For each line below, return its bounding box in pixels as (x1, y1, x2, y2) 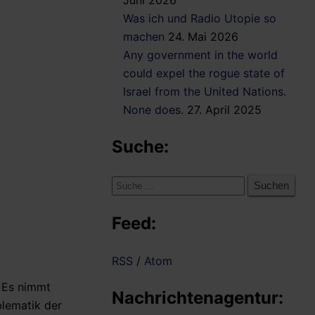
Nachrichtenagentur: (112, 288, 283, 309)
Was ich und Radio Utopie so (123, 11, 276, 26)
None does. (123, 103, 184, 117)
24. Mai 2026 (168, 30, 238, 44)
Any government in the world (123, 48, 278, 63)
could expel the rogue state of (123, 66, 285, 81)
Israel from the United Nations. (123, 84, 286, 99)
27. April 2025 (187, 103, 262, 117)
